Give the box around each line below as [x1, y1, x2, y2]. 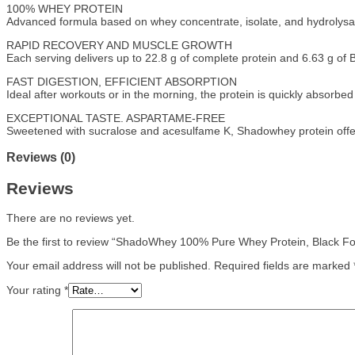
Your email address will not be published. [6, 258, 211, 272]
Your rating [6, 283, 64, 296]
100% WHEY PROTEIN [6, 2, 123, 15]
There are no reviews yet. [6, 211, 135, 224]
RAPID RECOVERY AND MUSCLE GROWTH [6, 38, 232, 52]
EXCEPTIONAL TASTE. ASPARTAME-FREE [6, 111, 225, 124]
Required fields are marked [214, 258, 353, 272]
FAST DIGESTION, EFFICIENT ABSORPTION [6, 74, 237, 88]
